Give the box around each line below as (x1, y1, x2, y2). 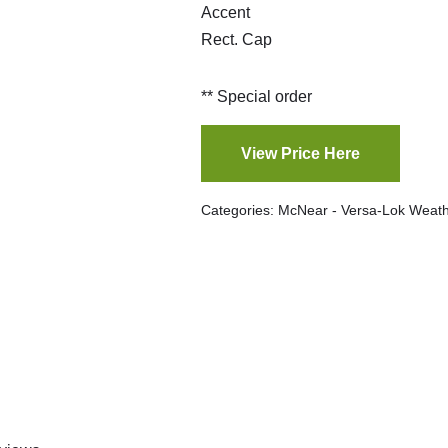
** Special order (201, 88, 313, 106)
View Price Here (241, 145, 361, 163)
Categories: (201, 202, 279, 219)
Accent (201, 4, 255, 22)
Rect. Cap (201, 31, 277, 49)
